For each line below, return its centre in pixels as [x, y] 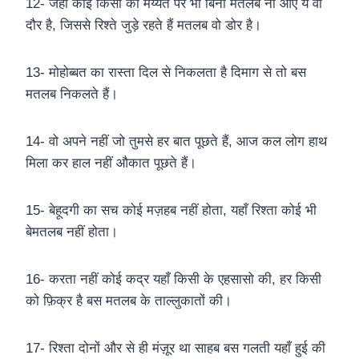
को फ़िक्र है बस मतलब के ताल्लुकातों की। [129, 301]
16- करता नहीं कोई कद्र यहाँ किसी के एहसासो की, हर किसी [173, 280]
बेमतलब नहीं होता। [72, 232]
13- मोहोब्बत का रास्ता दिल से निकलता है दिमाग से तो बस [166, 73]
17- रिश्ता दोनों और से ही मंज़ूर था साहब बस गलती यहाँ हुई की [175, 349]
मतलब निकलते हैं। [72, 95]
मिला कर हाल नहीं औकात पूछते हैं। [111, 163]
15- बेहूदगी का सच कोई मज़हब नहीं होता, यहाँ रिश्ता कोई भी [171, 211]
